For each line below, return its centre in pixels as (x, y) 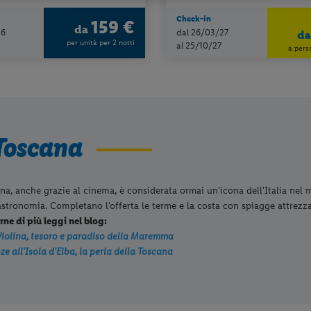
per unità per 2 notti (101, 43)
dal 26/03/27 (202, 32)
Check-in (193, 18)
